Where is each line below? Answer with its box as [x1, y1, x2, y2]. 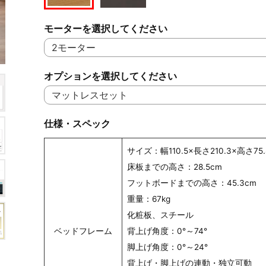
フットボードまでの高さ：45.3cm [127, 178, 256, 188]
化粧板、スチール [127, 210, 194, 220]
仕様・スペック [44, 118, 110, 130]
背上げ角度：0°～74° [127, 226, 207, 236]
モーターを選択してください [44, 23, 167, 35]
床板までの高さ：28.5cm [127, 162, 222, 172]
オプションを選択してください [44, 70, 177, 83]
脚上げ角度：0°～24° [127, 242, 208, 252]
